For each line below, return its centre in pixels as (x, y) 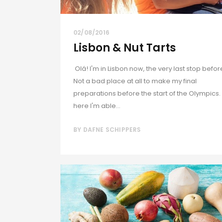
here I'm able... (97, 106)
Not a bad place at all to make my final (135, 81)
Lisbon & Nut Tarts (125, 48)
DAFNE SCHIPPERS (112, 130)
